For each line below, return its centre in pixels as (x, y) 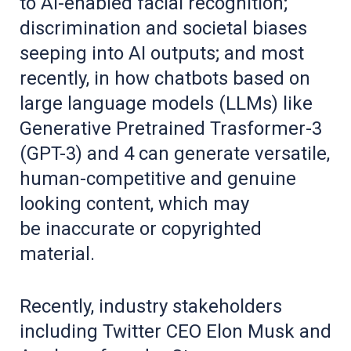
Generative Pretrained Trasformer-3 (171, 129)
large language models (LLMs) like (166, 104)
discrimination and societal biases (163, 29)
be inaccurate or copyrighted (141, 229)
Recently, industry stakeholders (151, 307)
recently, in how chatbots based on (165, 79)
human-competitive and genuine (158, 179)
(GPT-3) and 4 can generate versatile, (175, 154)
